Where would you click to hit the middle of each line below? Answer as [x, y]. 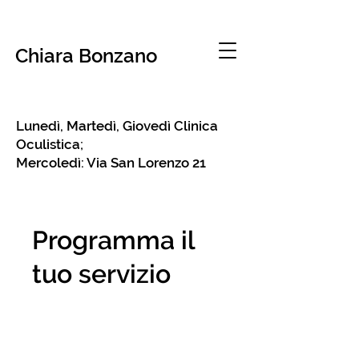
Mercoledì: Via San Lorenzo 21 [111, 163]
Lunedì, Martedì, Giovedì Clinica [117, 126]
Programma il [113, 240]
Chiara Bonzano [86, 56]
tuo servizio [101, 274]
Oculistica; [50, 144]
